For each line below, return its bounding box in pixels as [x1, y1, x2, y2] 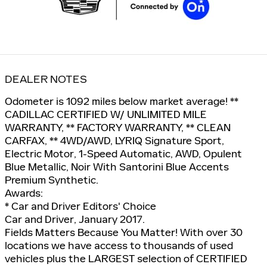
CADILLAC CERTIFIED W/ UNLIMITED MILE [5, 107, 207, 121]
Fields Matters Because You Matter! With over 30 [5, 225, 243, 239]
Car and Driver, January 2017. [5, 212, 145, 226]
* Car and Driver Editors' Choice [5, 199, 156, 213]
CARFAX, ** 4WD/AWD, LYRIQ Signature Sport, [5, 133, 224, 147]
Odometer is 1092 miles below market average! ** [5, 94, 238, 108]
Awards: [5, 186, 43, 200]
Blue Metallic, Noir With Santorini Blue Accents [5, 160, 229, 173]
